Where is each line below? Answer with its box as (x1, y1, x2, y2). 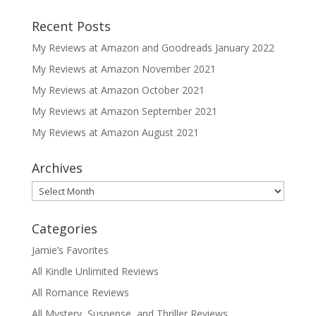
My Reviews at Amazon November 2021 (31, 62, 216, 75)
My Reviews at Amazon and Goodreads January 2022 (31, 41, 274, 54)
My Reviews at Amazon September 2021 (31, 104, 217, 118)
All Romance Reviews (31, 286, 129, 299)
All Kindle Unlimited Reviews (31, 265, 159, 278)
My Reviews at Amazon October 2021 (31, 83, 205, 97)
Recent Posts (31, 18, 111, 35)
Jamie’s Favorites (31, 243, 109, 257)
